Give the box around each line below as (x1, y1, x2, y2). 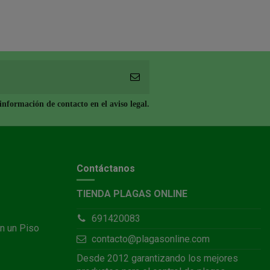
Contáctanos (77, 162, 135, 174)
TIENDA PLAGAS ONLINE (77, 188, 187, 200)
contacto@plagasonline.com (91, 233, 210, 245)
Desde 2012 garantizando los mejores (77, 253, 238, 265)
